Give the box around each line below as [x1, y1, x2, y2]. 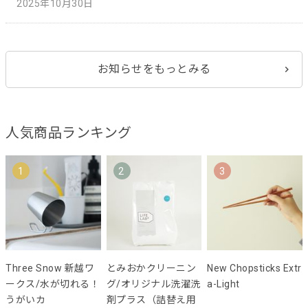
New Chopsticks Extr [207, 263, 302, 274]
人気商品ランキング [5, 124, 132, 141]
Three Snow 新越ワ [5, 263, 94, 274]
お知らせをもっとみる [97, 62, 211, 76]
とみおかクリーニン [106, 263, 196, 274]
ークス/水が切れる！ [5, 278, 100, 290]
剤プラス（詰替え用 [106, 294, 196, 306]
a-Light [207, 278, 240, 290]
